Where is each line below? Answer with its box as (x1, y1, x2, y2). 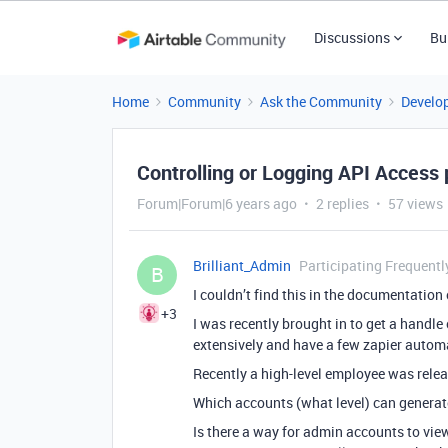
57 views (388, 194, 443, 213)
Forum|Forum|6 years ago (137, 194, 297, 213)
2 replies (316, 194, 369, 213)
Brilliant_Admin (193, 256, 291, 275)
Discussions (313, 28, 390, 47)
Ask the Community (260, 92, 382, 111)
